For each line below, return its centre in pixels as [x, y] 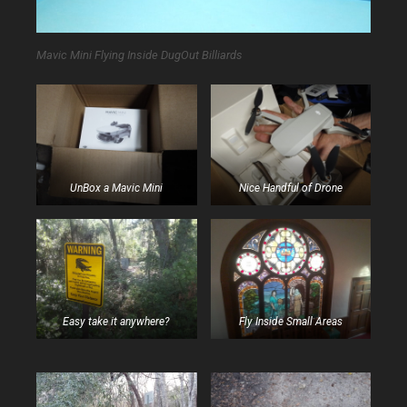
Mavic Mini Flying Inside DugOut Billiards [139, 55]
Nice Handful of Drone [290, 189]
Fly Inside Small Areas [290, 322]
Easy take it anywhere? [117, 322]
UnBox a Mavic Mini [117, 189]
